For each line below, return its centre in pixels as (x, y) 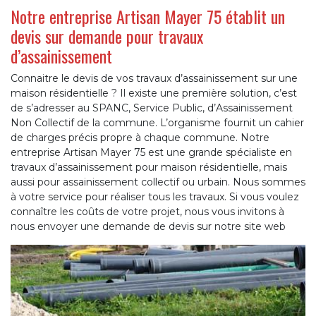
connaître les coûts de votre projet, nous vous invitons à (147, 212)
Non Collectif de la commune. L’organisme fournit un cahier (157, 123)
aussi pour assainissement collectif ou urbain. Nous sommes (158, 182)
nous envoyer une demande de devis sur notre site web (148, 227)
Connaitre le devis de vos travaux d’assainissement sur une (154, 79)
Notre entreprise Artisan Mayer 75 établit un (148, 17)
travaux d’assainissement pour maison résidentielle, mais (149, 168)
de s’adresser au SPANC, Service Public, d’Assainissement (152, 108)
